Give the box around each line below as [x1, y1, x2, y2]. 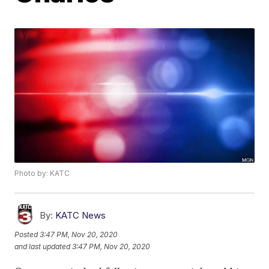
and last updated [14, 241, 71, 251]
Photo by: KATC [14, 169, 70, 178]
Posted [14, 229, 40, 239]
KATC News [55, 210, 106, 222]
